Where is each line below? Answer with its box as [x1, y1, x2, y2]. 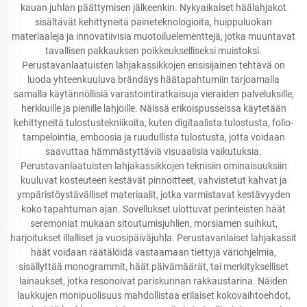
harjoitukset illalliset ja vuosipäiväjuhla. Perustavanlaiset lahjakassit [10, 232, 297, 243]
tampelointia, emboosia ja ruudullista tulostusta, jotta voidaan [22, 132, 285, 143]
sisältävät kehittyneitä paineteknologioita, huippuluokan [35, 16, 272, 27]
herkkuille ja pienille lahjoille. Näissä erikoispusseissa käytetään [21, 103, 286, 114]
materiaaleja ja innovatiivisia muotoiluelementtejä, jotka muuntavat [12, 31, 295, 42]
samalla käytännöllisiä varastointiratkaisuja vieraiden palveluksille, [13, 88, 294, 99]
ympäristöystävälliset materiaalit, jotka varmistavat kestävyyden [16, 189, 291, 200]
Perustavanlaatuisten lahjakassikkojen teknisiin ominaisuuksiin [20, 160, 287, 171]
